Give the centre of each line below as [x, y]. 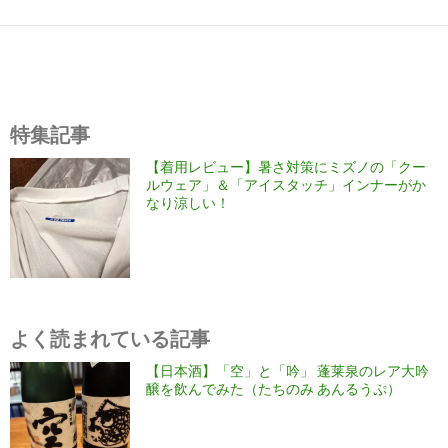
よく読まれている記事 [110, 338]
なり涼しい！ [188, 203]
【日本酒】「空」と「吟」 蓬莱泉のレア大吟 [287, 371]
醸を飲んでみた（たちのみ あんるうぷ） [273, 389]
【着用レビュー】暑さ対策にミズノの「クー [286, 167]
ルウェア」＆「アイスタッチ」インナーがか [286, 185]
